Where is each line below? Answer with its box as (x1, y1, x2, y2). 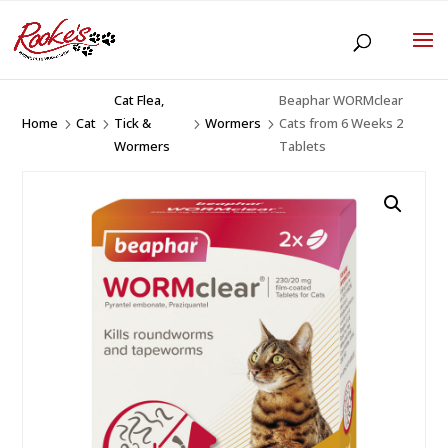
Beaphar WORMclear (278, 91, 403, 109)
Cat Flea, (114, 91, 165, 109)
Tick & (114, 114, 152, 132)
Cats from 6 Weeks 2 (278, 114, 403, 132)
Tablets (278, 137, 326, 155)
